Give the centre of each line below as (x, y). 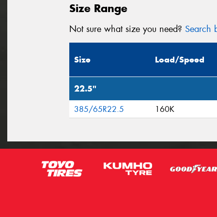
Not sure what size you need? (127, 29)
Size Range (98, 8)
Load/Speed (180, 60)
